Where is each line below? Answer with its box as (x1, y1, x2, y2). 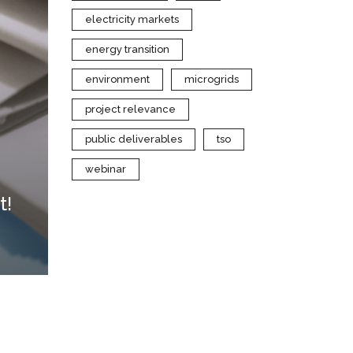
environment (85, 73, 150, 85)
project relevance (85, 103, 176, 115)
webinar (85, 163, 126, 175)
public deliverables (85, 133, 182, 145)
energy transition (85, 43, 169, 55)
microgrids (184, 73, 239, 85)
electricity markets (85, 13, 179, 25)
